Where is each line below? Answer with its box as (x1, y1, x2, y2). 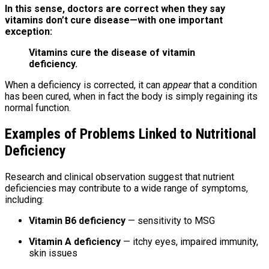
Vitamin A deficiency (29, 236, 121, 248)
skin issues (29, 247, 77, 259)
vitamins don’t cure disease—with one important (5, 14, 223, 26)
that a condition (191, 79, 257, 91)
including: (5, 194, 44, 206)
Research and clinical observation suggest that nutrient (5, 171, 234, 183)
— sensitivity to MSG (125, 215, 215, 227)
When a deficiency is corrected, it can (5, 79, 163, 91)
